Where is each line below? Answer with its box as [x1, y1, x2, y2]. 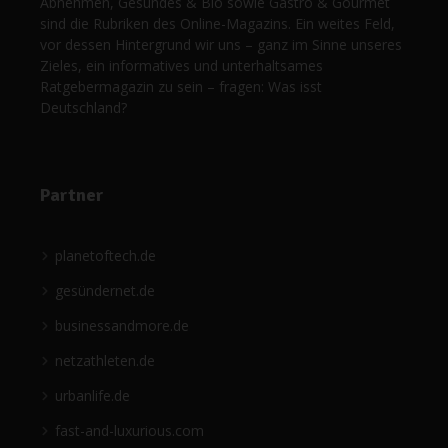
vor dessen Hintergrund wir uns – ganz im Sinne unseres [40, 35, 402, 55]
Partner [40, 184, 104, 207]
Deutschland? [40, 98, 127, 118]
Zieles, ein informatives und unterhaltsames [40, 56, 323, 76]
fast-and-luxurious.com [55, 421, 204, 441]
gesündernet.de [55, 281, 155, 301]
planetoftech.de [55, 246, 156, 266]
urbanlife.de [55, 386, 130, 406]
